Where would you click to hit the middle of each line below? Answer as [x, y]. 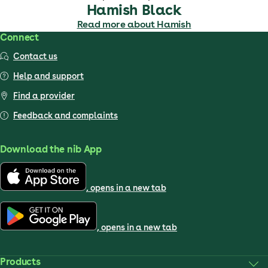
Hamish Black [134, 10]
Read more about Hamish [134, 24]
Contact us [35, 56]
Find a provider [44, 96]
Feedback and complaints [66, 115]
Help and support [48, 76]
